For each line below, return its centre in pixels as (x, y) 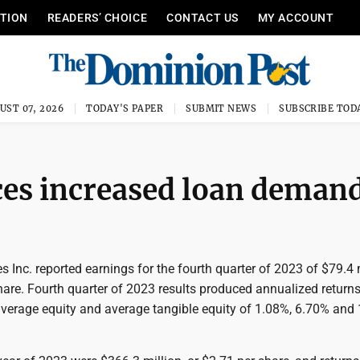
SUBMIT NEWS (221, 108)
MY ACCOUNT (296, 18)
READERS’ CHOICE (97, 18)
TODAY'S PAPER (125, 108)
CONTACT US (202, 18)
